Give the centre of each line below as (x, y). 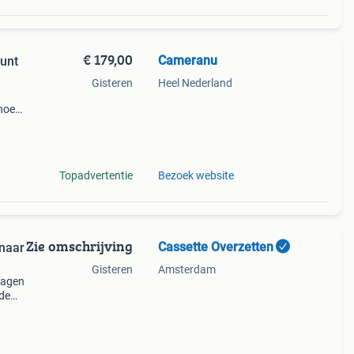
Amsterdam (186, 269)
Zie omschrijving (79, 246)
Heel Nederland (195, 83)
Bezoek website (196, 175)
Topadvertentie (96, 175)
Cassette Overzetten (215, 247)
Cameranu (187, 60)
